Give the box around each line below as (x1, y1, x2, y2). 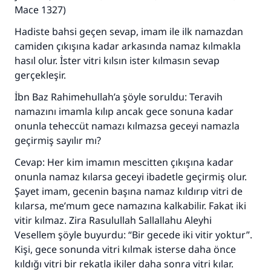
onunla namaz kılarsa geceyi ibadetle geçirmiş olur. (15, 170, 247, 183)
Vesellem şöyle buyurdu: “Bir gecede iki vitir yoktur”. (15, 228, 252, 241)
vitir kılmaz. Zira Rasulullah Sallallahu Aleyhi (15, 214, 212, 227)
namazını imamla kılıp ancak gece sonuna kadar (15, 105, 233, 118)
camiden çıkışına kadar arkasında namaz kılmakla (15, 39, 241, 53)
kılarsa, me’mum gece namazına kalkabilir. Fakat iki (15, 199, 246, 212)
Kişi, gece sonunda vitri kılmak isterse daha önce (15, 243, 236, 256)
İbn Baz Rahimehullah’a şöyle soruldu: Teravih (15, 90, 223, 103)
